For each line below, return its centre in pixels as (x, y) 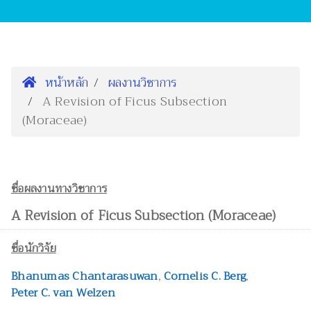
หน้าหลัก (65, 83)
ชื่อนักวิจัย (34, 249)
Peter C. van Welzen (63, 293)
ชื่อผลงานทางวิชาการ (59, 189)
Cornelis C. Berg (205, 277)
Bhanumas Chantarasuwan (85, 277)
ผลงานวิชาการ (143, 83)
